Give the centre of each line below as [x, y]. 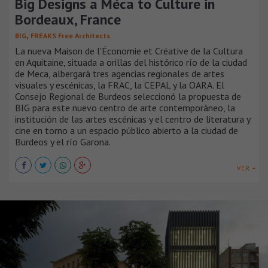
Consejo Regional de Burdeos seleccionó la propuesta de [128, 96]
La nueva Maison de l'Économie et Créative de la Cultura [129, 51]
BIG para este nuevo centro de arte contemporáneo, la [125, 107]
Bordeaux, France [68, 19]
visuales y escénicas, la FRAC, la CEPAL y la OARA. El [120, 85]
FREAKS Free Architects [70, 35]
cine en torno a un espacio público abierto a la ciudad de [127, 130]
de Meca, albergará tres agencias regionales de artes [120, 73]
